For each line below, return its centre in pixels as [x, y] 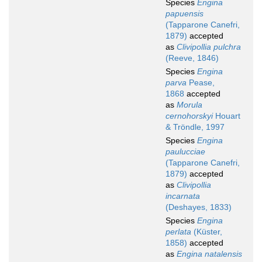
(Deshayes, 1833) [199, 207]
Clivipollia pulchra [209, 47]
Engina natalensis [209, 254]
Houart [227, 116]
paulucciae [185, 152]
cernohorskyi [189, 116]
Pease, [201, 83]
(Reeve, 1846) [192, 58]
